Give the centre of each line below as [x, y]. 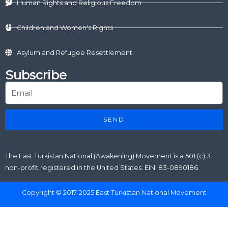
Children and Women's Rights [65, 27]
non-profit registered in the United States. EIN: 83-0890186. [102, 168]
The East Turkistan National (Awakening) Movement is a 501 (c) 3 [108, 156]
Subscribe [36, 75]
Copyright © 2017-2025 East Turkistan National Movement [114, 193]
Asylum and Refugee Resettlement [74, 52]
